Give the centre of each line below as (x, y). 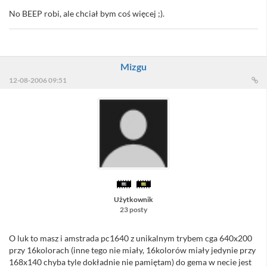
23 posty (133, 210)
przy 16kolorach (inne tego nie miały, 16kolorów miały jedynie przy (132, 250)
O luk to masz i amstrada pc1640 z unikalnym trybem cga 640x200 (131, 238)
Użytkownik (133, 200)
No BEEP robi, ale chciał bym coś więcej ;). (87, 14)
